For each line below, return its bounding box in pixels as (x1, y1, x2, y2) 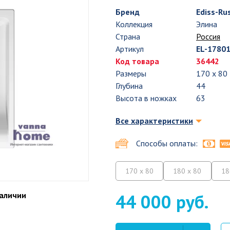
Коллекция (116, 19, 152, 29)
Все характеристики (116, 116, 193, 126)
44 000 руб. (116, 190, 208, 214)
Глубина (116, 81, 143, 91)
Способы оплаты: (136, 138, 198, 148)
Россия (196, 31, 220, 42)
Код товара (116, 56, 159, 66)
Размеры (116, 68, 146, 79)
